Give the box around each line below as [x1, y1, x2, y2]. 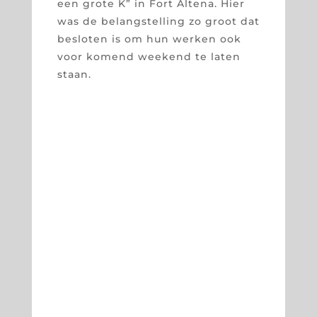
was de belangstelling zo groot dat [57, 14, 260, 28]
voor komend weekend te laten [57, 50, 241, 63]
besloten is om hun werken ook [57, 32, 241, 45]
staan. [57, 67, 91, 81]
